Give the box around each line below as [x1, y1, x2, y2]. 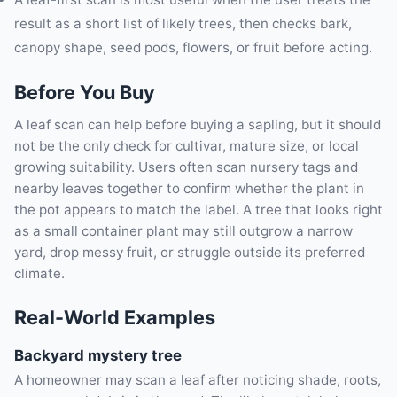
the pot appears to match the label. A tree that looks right [14, 201, 383, 219]
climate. [14, 265, 65, 283]
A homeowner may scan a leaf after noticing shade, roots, [14, 371, 381, 389]
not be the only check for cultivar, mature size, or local [14, 137, 359, 155]
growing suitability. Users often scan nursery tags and [14, 159, 358, 176]
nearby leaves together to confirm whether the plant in [14, 180, 364, 198]
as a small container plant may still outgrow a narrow [14, 222, 353, 240]
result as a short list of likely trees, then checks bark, [14, 14, 352, 32]
